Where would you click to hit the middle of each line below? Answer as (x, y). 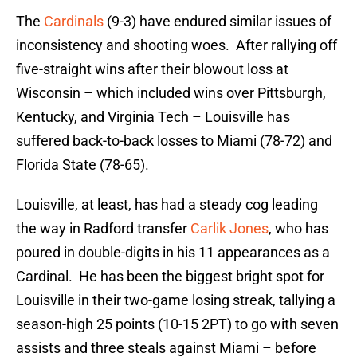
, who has (298, 229)
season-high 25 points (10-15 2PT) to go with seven (177, 324)
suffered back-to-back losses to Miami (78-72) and (174, 141)
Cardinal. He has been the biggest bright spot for (170, 277)
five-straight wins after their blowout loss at (152, 69)
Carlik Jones (229, 229)
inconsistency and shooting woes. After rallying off (177, 45)
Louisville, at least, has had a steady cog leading (167, 205)
